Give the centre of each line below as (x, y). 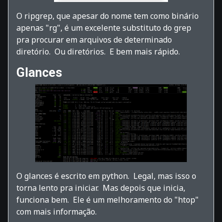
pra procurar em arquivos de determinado (94, 40)
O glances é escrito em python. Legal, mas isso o (106, 176)
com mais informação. (56, 211)
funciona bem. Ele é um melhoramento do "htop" (108, 199)
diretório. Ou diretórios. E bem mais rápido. (98, 52)
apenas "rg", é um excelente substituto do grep (104, 28)
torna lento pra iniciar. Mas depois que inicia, (101, 188)
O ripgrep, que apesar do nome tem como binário (108, 16)
